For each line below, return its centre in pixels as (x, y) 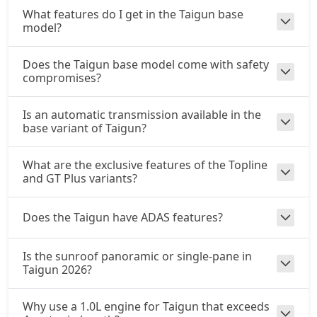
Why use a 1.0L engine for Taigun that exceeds (146, 306)
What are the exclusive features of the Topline (145, 165)
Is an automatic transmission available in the (142, 115)
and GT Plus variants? (80, 178)
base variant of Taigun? (85, 128)
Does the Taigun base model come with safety (146, 64)
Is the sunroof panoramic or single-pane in (137, 256)
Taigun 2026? (57, 270)
